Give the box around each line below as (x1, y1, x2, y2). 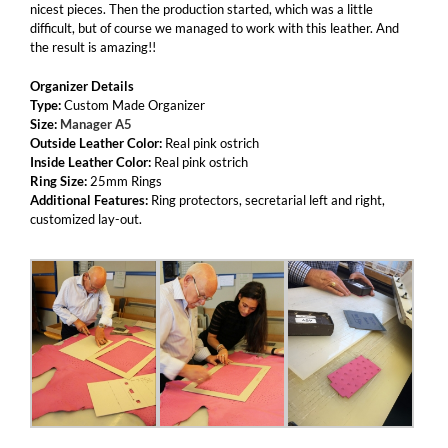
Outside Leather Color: (30, 135, 162, 151)
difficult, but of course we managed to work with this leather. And (30, 20, 399, 36)
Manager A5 (60, 116, 132, 132)
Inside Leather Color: (30, 154, 151, 170)
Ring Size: (30, 173, 87, 189)
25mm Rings (87, 173, 162, 189)
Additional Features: (30, 192, 148, 208)
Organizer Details (30, 78, 134, 94)
